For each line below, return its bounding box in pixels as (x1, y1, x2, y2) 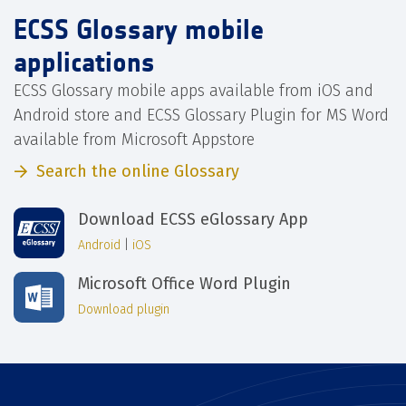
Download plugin (78, 301, 169, 317)
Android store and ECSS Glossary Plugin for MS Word (14, 105, 389, 126)
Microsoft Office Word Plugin (78, 273, 291, 294)
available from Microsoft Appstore (14, 130, 255, 150)
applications (14, 46, 155, 80)
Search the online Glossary (36, 161, 239, 182)
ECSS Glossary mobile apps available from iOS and (14, 81, 373, 101)
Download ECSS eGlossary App (78, 208, 308, 229)
